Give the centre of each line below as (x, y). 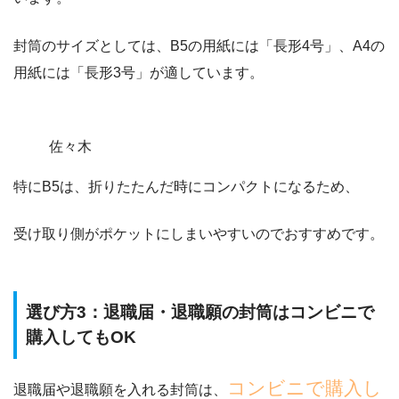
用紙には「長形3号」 (81, 73)
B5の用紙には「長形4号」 (254, 46)
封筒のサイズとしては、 (92, 46)
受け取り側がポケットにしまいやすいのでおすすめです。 (199, 234)
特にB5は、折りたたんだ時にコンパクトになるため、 (186, 187)
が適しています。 (207, 73)
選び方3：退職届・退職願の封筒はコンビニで (200, 313)
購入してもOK (81, 338)
